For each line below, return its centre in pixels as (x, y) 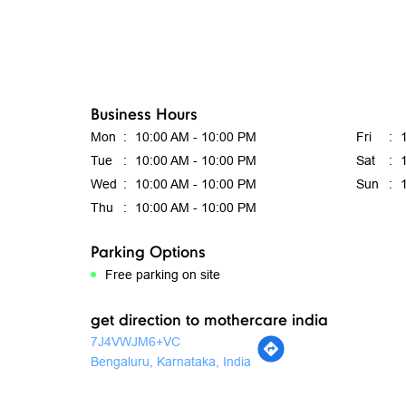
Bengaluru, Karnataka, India (170, 362)
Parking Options (148, 251)
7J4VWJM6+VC (135, 342)
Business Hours (144, 113)
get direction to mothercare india (209, 319)
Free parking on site (162, 275)
